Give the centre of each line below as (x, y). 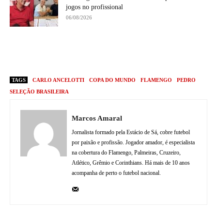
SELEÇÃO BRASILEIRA (39, 91)
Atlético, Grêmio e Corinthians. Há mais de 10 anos (131, 163)
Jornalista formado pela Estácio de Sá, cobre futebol (131, 132)
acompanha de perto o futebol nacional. (116, 173)
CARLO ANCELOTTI (58, 80)
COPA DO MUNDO (112, 80)
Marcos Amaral (97, 118)
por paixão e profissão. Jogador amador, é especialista (133, 142)
